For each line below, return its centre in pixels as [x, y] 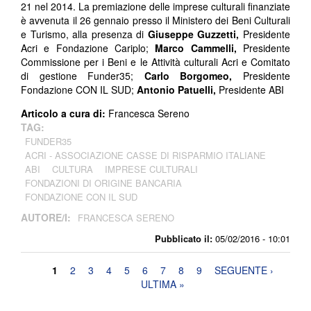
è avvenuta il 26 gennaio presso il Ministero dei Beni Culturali [155, 20]
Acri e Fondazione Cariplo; [88, 48]
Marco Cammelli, [199, 48]
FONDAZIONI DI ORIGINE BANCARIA [103, 183]
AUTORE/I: [47, 218]
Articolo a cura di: [65, 114]
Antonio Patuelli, [178, 90]
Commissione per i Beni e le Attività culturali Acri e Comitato [155, 62]
